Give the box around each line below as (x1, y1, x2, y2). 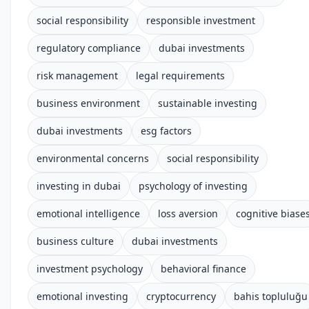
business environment (37, 97, 140, 110)
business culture (37, 235, 114, 248)
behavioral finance (161, 262, 246, 275)
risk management (37, 69, 118, 82)
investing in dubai (37, 179, 121, 192)
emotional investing (37, 290, 128, 303)
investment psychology (37, 262, 143, 275)
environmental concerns (37, 152, 149, 165)
